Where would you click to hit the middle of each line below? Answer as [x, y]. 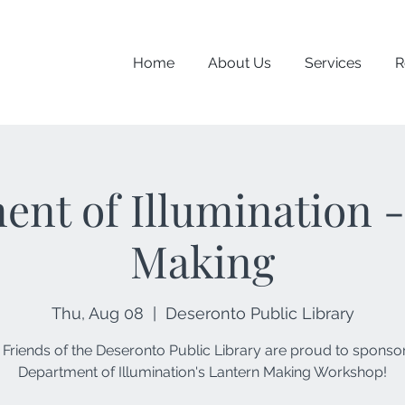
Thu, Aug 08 [97, 314]
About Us [240, 63]
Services [333, 63]
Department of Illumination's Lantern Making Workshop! [202, 372]
